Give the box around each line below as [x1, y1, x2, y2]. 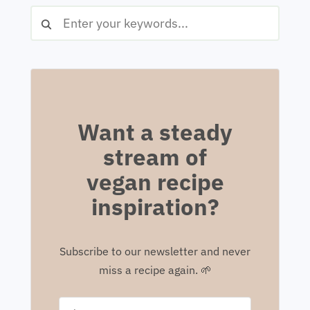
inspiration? [91, 192, 219, 222]
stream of [103, 142, 207, 172]
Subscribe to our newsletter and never [60, 244, 250, 259]
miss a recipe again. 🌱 [98, 263, 212, 277]
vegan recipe [86, 167, 224, 197]
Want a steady [77, 117, 232, 147]
